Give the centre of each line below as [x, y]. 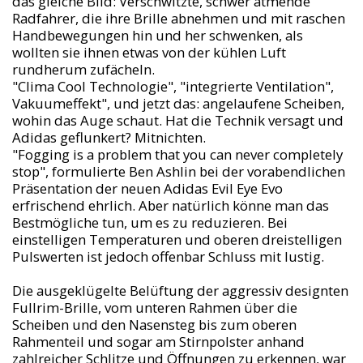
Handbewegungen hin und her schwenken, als [157, 35]
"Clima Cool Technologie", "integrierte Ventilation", [173, 86]
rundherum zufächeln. [83, 69]
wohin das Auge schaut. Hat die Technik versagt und [177, 120]
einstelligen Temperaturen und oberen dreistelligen [177, 239]
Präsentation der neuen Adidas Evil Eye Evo [147, 188]
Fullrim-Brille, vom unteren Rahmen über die [154, 307]
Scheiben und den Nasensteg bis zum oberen [154, 324]
